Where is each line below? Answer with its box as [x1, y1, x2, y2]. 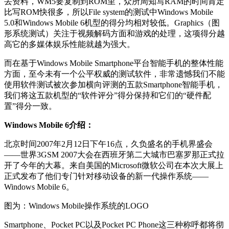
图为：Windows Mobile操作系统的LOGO [4, 201, 149, 211]
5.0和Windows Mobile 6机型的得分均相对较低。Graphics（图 [4, 18, 220, 28]
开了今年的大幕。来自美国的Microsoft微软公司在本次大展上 [4, 161, 223, 170]
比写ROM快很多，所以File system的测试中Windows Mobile [4, 8, 213, 17]
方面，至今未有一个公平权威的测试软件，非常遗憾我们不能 [4, 70, 225, 79]
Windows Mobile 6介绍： [4, 121, 94, 130]
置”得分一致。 [4, 102, 57, 111]
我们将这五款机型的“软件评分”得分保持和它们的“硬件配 [4, 91, 211, 100]
